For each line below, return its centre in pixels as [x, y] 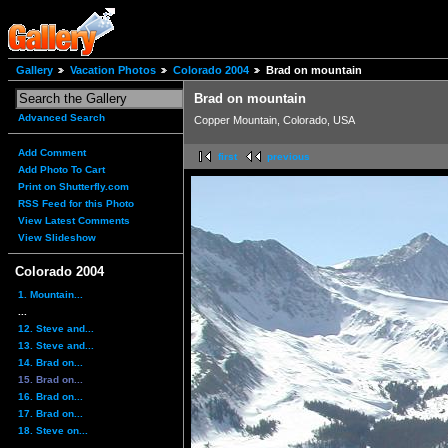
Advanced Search [61, 118]
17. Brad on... [50, 413]
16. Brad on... [50, 396]
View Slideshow [57, 238]
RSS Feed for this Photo [76, 204]
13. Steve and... [56, 345]
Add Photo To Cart [61, 170]
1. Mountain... [50, 294]
